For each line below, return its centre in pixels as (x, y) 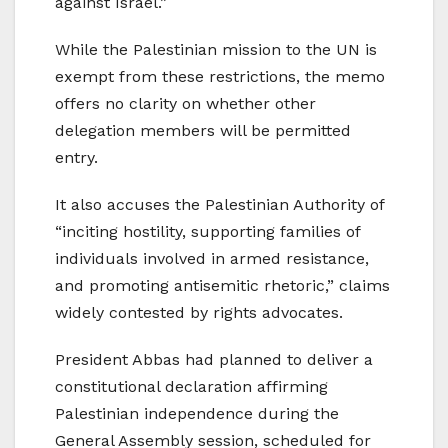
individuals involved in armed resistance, (212, 258)
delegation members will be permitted (203, 130)
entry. (76, 157)
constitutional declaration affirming (191, 386)
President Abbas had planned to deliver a (214, 359)
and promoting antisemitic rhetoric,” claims (222, 285)
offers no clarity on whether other (185, 103)
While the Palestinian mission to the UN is (216, 49)
